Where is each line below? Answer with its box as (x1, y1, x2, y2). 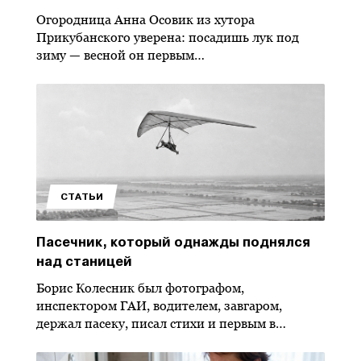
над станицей (36, 253, 132, 270)
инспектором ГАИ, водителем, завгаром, (36, 298, 282, 313)
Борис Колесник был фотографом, (36, 280, 244, 296)
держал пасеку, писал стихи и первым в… (36, 316, 286, 331)
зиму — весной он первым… (36, 48, 205, 63)
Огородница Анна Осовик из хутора (36, 12, 255, 27)
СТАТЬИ (60, 190, 103, 203)
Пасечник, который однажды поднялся (36, 234, 310, 251)
